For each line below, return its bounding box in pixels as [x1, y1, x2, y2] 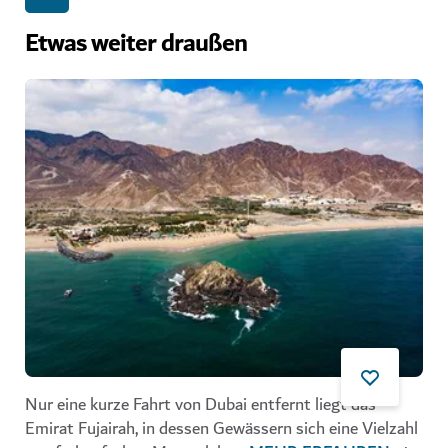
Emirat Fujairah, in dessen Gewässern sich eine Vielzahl [25, 413, 418, 443]
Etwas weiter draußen [25, 22, 247, 67]
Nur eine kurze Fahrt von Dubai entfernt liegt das [25, 389, 376, 419]
